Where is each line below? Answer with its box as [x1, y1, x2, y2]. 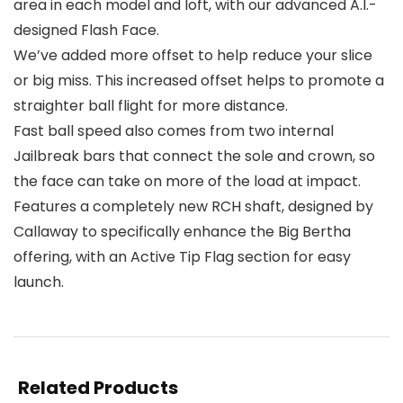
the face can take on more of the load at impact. [13, 170, 361, 192]
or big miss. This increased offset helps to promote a [13, 69, 384, 91]
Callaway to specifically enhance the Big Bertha [13, 220, 351, 242]
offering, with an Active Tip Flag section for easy [13, 246, 351, 267]
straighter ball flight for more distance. [13, 94, 288, 116]
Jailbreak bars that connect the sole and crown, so [13, 145, 375, 166]
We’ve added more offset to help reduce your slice [13, 44, 372, 66]
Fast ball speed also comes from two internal [13, 120, 334, 141]
